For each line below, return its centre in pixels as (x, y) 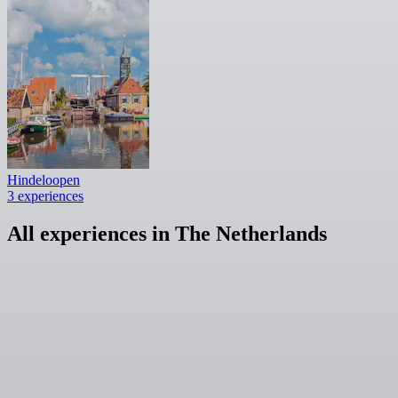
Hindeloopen (44, 179)
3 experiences (45, 195)
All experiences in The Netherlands (167, 233)
